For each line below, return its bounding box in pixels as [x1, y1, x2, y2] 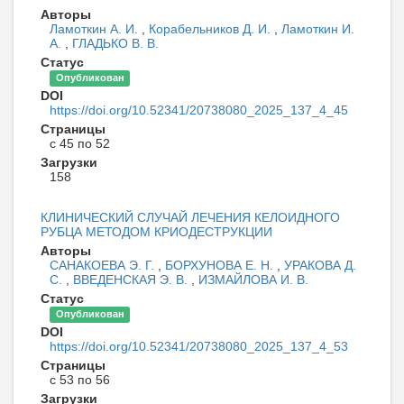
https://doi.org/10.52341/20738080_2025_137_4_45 [50, 103, 348, 118]
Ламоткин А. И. [50, 22, 142, 37]
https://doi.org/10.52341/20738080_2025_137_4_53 [50, 339, 348, 354]
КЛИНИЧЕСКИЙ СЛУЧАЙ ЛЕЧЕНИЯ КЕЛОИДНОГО [41, 210, 340, 225]
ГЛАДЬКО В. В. [72, 36, 159, 51]
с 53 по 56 [50, 372, 110, 388]
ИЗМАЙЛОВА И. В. [198, 272, 308, 288]
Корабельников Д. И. [149, 22, 274, 37]
